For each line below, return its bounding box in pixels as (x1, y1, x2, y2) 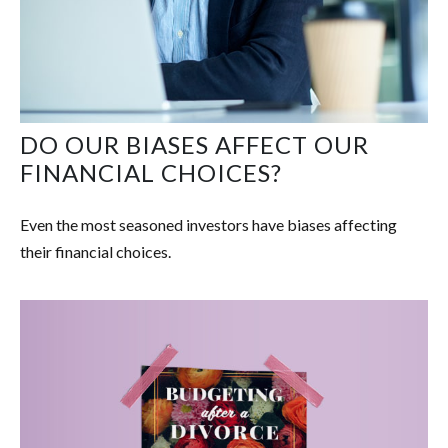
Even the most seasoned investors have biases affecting (20, 215, 397, 235)
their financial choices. (20, 242, 171, 262)
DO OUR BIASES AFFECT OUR (20, 130, 369, 160)
